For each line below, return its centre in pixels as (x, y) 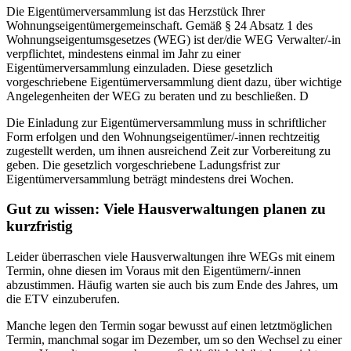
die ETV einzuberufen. (65, 299)
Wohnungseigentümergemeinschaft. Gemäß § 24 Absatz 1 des (159, 25)
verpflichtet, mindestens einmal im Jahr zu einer (123, 53)
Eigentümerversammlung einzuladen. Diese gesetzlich (139, 67)
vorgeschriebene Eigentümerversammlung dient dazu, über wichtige (174, 81)
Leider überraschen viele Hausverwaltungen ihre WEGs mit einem (170, 257)
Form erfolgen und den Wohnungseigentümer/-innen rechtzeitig (163, 136)
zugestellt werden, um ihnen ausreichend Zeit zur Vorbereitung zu (168, 150)
